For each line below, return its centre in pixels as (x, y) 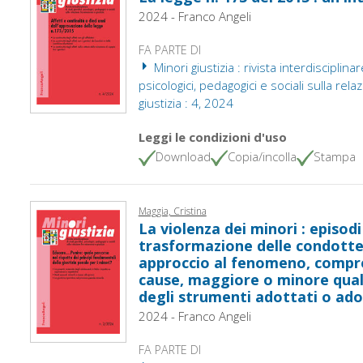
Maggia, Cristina (172, 211)
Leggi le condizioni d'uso (212, 137)
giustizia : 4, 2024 (186, 103)
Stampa (334, 156)
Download (183, 156)
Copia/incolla (262, 156)
